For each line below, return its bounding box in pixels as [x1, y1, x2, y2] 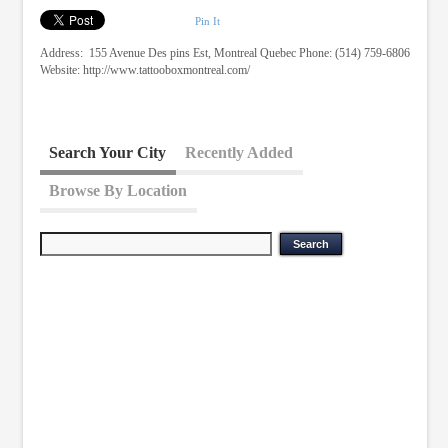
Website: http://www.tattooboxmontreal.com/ [39, 63, 250, 78]
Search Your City [49, 143, 167, 161]
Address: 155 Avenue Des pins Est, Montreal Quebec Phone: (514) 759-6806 [39, 46, 410, 61]
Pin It [194, 14, 220, 27]
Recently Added [185, 143, 294, 161]
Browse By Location [49, 181, 188, 199]
